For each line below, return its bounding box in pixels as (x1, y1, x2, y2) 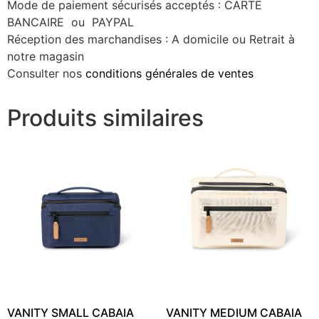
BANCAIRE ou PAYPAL (7, 14, 134, 29)
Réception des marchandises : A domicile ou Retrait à (7, 31, 295, 46)
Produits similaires (7, 103, 204, 132)
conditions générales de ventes (82, 66, 253, 80)
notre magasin (7, 48, 84, 63)
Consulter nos (7, 66, 82, 80)
